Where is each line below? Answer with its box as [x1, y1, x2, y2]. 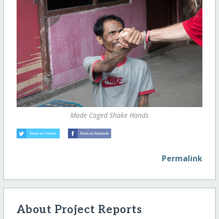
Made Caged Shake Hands [70, 110, 149, 120]
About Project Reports [16, 203, 142, 217]
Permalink [162, 153, 203, 164]
